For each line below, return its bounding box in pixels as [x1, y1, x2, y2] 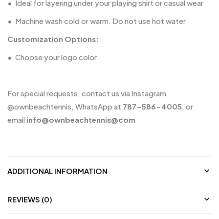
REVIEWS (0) [7, 194, 52, 204]
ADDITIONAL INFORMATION [7, 166, 108, 175]
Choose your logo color [15, 52, 97, 62]
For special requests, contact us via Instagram [7, 88, 166, 98]
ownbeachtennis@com [49, 114, 135, 124]
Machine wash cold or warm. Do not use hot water [15, 16, 186, 25]
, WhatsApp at [71, 101, 123, 111]
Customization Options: [7, 34, 99, 44]
